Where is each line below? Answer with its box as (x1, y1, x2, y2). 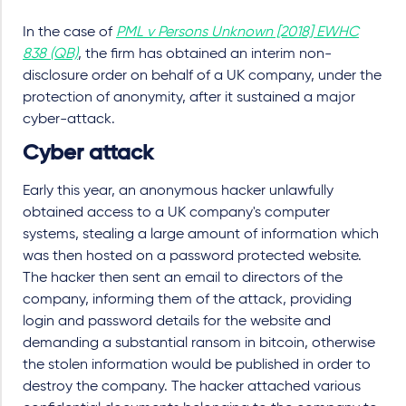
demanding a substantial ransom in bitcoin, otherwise (23, 336, 375, 351)
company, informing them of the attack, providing (23, 293, 352, 307)
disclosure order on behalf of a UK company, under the (23, 69, 382, 83)
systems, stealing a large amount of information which (23, 227, 379, 242)
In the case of (23, 25, 116, 40)
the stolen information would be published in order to (23, 358, 371, 372)
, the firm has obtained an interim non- (78, 47, 332, 62)
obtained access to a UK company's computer (23, 206, 330, 220)
